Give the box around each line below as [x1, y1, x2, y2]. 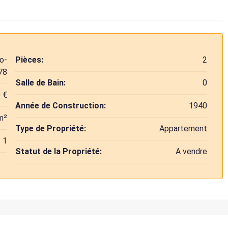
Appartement [159, 124, 207, 134]
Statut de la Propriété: [15, 147, 102, 157]
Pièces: [15, 55, 44, 65]
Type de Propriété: [15, 124, 87, 134]
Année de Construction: [15, 101, 106, 111]
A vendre [175, 147, 207, 157]
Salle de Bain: [15, 78, 66, 88]
